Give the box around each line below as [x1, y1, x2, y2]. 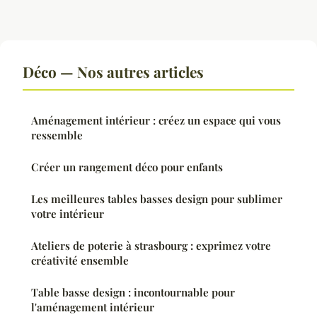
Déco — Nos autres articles [23, 62, 204, 82]
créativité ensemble [31, 253, 129, 268]
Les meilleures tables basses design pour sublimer [31, 192, 282, 207]
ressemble [31, 128, 83, 143]
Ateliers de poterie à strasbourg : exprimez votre [31, 238, 271, 253]
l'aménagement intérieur [31, 300, 154, 315]
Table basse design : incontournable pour [31, 285, 235, 300]
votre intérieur [31, 207, 104, 221]
